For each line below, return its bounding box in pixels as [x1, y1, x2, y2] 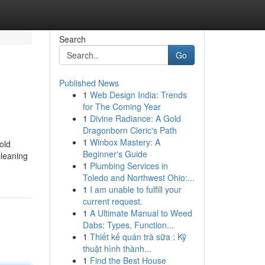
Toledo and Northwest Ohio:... [82, 172, 195, 183]
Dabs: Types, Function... [82, 219, 174, 231]
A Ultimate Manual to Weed [89, 207, 192, 219]
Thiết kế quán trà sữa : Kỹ [89, 231, 186, 243]
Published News [59, 77, 119, 89]
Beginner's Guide [82, 148, 147, 160]
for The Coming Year [82, 101, 161, 112]
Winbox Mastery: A [89, 136, 160, 148]
